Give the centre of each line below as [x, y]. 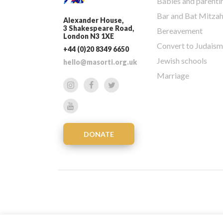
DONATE [99, 134]
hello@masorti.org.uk [100, 62]
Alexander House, [93, 20]
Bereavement [180, 30]
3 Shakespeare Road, [99, 28]
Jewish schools [182, 60]
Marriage [173, 75]
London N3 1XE [89, 36]
